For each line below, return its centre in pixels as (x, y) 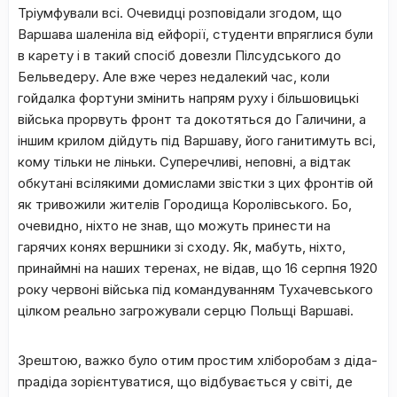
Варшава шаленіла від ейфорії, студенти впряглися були (195, 34)
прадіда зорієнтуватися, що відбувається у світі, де (185, 381)
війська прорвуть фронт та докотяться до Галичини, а (192, 119)
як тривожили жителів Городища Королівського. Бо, (185, 204)
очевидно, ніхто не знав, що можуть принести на (174, 226)
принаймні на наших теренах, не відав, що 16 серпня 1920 (198, 268)
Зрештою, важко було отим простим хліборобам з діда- (198, 360)
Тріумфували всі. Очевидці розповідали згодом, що (180, 13)
